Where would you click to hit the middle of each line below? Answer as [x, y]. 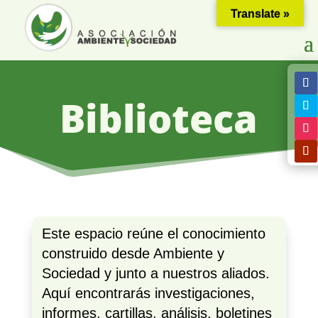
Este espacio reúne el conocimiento [153, 234]
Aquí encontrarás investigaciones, [148, 294]
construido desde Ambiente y [133, 254]
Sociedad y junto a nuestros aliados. [155, 274]
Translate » [260, 14]
